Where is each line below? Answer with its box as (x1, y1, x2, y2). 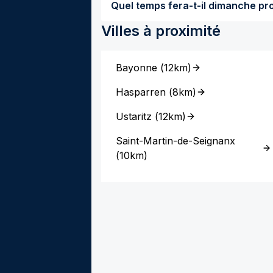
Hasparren (116, 86, 166, 98)
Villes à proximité (101, 22, 221, 40)
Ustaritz (116, 110, 152, 122)
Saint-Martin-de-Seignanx (116, 135, 235, 147)
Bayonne (116, 62, 157, 74)
